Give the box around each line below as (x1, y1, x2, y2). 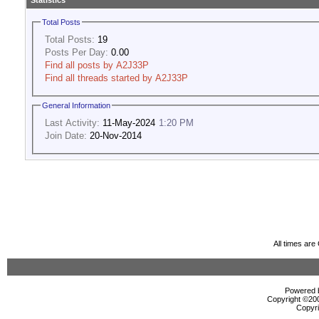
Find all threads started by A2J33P (45, 72, 188, 83)
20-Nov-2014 (87, 130, 142, 141)
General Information (42, 101, 110, 110)
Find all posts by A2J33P (45, 59, 149, 70)
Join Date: (45, 130, 87, 141)
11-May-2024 (100, 117, 159, 128)
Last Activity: (45, 117, 100, 128)
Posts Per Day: (45, 46, 108, 58)
